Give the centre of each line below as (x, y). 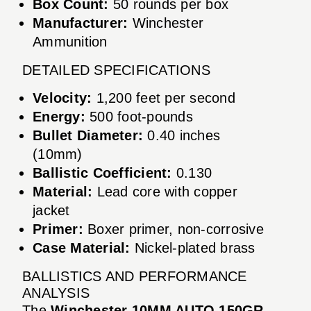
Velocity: (62, 98)
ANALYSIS (56, 293)
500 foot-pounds (139, 116)
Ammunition (70, 41)
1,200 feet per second (163, 98)
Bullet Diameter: (88, 135)
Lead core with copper (165, 191)
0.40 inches (182, 135)
